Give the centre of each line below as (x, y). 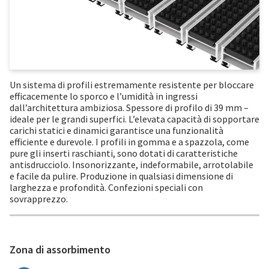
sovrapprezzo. (39, 198)
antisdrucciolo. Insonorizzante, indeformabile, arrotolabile (131, 164)
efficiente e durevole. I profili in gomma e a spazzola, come (129, 141)
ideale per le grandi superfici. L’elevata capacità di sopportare (134, 119)
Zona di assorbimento (60, 249)
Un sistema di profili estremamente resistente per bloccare (132, 84)
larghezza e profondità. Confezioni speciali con (106, 187)
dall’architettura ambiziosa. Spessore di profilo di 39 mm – (129, 107)
